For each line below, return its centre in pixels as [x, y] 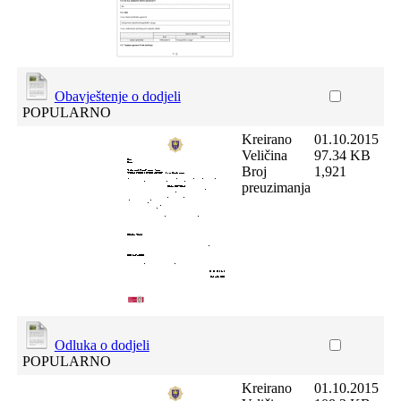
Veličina [264, 155]
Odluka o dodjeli [102, 345]
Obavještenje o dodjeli [117, 96]
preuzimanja [276, 188]
